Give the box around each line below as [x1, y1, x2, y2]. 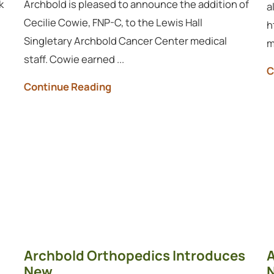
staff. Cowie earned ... [24, 52, 125, 67]
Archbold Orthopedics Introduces [24, 245, 246, 265]
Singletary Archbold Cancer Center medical [24, 34, 228, 48]
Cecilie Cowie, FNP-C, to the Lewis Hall [24, 15, 203, 30]
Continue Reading [24, 79, 112, 94]
